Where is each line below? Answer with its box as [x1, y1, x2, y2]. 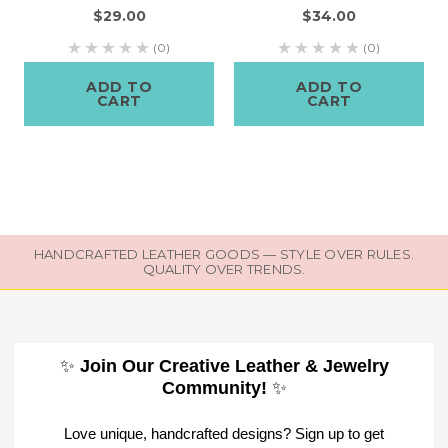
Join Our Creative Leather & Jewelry [79, 356, 389, 377]
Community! [161, 378, 267, 399]
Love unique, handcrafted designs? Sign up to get [64, 425, 384, 443]
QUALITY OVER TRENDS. [142, 261, 306, 278]
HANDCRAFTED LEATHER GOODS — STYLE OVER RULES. [33, 246, 415, 263]
